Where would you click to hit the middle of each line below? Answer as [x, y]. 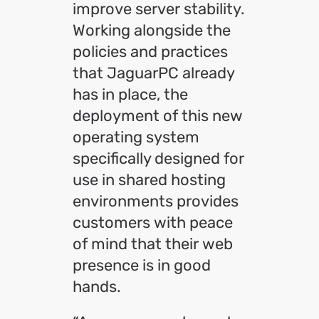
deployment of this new [158, 116]
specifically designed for [158, 158]
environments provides [156, 201]
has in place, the [130, 94]
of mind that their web [153, 244]
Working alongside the [152, 30]
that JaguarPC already [153, 73]
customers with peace [153, 223]
